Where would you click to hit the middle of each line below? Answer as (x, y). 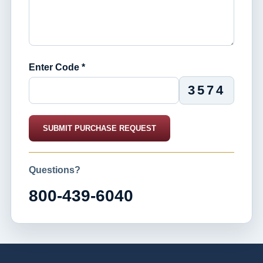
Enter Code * (57, 67)
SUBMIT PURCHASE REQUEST (100, 128)
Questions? (55, 170)
